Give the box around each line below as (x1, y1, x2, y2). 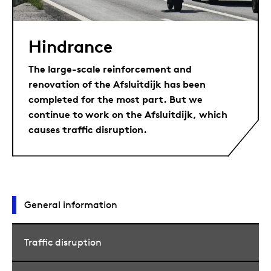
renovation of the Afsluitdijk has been (28, 78, 206, 90)
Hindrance (28, 36, 113, 57)
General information (24, 198, 117, 211)
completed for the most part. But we (28, 93, 203, 105)
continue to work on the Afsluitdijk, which (28, 108, 227, 120)
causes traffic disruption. (28, 123, 147, 135)
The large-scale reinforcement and (28, 63, 192, 75)
